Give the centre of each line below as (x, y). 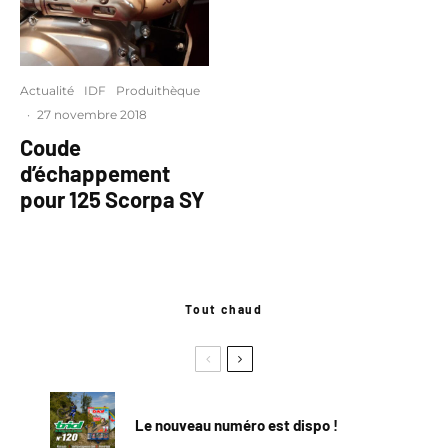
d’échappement (95, 173)
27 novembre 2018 (92, 114)
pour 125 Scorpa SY (112, 199)
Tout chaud (224, 309)
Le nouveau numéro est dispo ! (236, 424)
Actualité (47, 90)
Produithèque (158, 90)
